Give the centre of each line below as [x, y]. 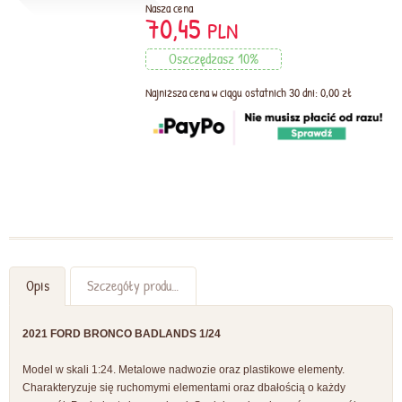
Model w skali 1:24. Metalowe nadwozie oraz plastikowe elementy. [184, 370]
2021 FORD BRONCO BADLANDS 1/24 [122, 334]
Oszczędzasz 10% [214, 59]
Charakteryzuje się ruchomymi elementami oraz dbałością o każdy [184, 388]
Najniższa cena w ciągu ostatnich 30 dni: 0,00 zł [249, 93]
